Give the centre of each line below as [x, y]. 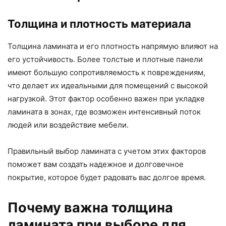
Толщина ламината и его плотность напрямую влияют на [113, 46]
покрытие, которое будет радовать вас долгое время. [107, 177]
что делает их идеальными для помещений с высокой [108, 85]
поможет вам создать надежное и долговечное [96, 164]
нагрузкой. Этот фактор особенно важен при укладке [106, 98]
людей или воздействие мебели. [68, 125]
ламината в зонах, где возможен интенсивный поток [104, 111]
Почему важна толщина [90, 207]
